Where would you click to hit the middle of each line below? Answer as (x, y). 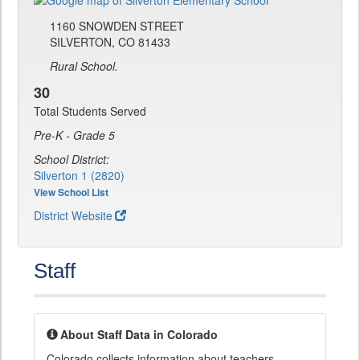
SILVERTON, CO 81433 (110, 42)
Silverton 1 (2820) (79, 176)
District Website (73, 216)
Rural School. (84, 66)
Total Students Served (90, 111)
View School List (71, 192)
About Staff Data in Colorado (139, 335)
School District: (72, 160)
